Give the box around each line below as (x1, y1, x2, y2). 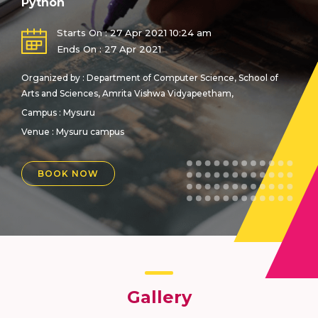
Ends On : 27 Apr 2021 (57, 43, 161, 55)
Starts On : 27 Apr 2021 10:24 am (57, 27, 212, 39)
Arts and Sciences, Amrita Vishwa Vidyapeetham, (21, 88, 234, 99)
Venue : (21, 126, 56, 138)
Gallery (126, 287, 192, 308)
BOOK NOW (38, 168, 99, 180)
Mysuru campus (56, 126, 124, 138)
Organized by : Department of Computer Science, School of (21, 72, 278, 84)
